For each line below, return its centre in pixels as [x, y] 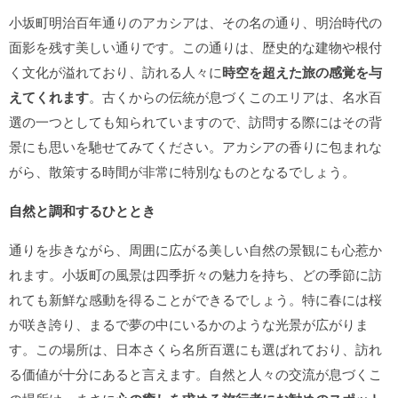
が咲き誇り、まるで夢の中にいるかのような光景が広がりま [189, 324]
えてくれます [49, 97]
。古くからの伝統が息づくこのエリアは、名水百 [235, 96]
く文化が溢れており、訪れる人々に [115, 72]
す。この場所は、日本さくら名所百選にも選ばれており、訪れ [195, 349]
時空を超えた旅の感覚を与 [302, 72]
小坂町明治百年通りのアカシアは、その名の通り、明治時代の [195, 22]
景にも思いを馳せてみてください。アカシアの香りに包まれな [195, 146]
